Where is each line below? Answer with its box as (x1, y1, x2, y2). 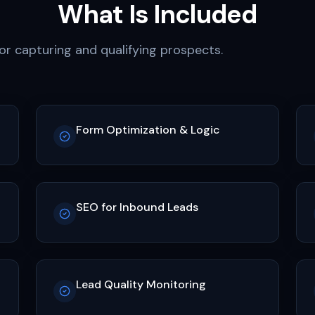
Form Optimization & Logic (75, 122, 220, 137)
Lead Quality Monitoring (75, 277, 206, 292)
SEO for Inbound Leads (75, 200, 198, 214)
